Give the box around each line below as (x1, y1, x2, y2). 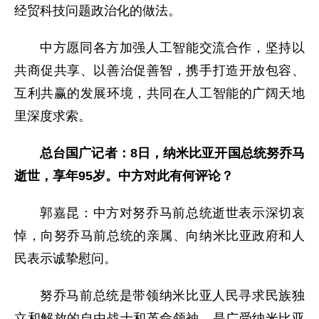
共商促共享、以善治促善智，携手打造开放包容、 (14, 63, 305, 78)
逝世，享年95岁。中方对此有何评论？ (14, 168, 234, 183)
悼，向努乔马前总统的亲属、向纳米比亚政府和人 (14, 228, 305, 243)
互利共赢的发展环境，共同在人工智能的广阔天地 (14, 85, 305, 100)
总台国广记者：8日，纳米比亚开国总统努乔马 (40, 145, 305, 160)
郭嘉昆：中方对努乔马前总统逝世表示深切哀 (40, 205, 305, 220)
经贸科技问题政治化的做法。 (14, 3, 181, 18)
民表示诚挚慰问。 (14, 251, 117, 266)
